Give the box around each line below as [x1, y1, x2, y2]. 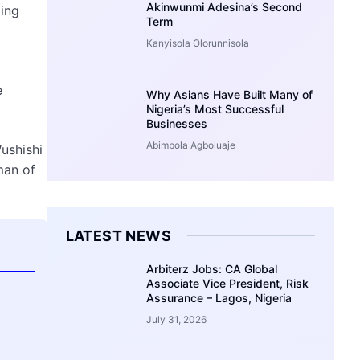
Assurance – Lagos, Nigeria [146, 290, 292, 305]
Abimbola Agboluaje [146, 138, 236, 151]
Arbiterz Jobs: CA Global [146, 261, 278, 276]
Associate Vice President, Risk [146, 276, 309, 290]
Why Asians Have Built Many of [146, 87, 313, 101]
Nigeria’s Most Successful [146, 101, 284, 116]
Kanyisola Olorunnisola [146, 36, 250, 49]
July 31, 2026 [146, 313, 207, 325]
